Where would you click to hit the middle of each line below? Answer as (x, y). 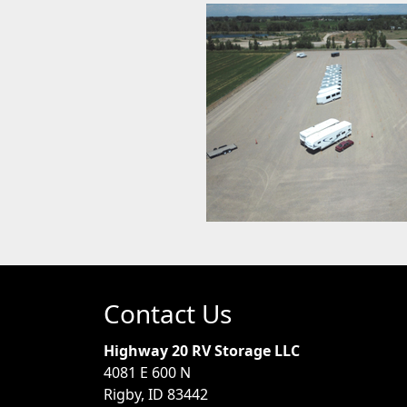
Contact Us (168, 314)
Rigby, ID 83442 (156, 395)
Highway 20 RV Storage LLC (202, 351)
